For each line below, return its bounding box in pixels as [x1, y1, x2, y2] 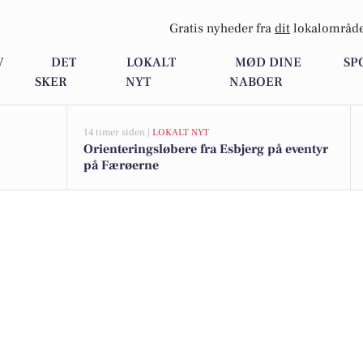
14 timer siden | [83, 126, 152, 139]
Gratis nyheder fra [169, 20, 275, 37]
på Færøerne [83, 157, 159, 173]
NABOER [228, 74, 282, 91]
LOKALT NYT [152, 126, 209, 139]
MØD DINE [235, 54, 302, 71]
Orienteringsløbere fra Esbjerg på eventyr [83, 141, 328, 157]
